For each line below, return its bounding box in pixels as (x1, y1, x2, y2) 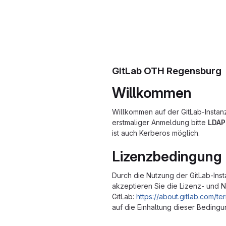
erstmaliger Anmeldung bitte (112, 118, 208, 127)
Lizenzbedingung (112, 147, 222, 165)
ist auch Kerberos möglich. (112, 128, 200, 137)
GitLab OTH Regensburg (112, 65, 221, 77)
